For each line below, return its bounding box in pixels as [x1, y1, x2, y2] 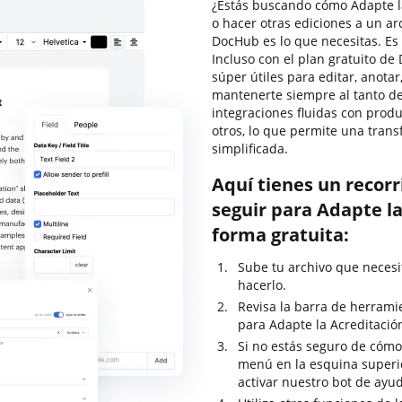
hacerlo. [238, 276, 286, 293]
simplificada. [212, 140, 288, 157]
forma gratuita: [212, 223, 349, 247]
